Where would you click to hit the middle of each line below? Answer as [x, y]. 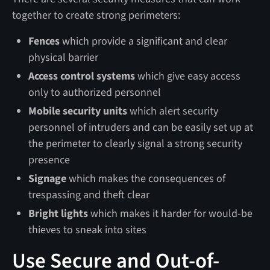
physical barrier [63, 57]
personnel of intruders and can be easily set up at [140, 127]
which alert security [172, 111]
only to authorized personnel [94, 92]
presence [50, 160]
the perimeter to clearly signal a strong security [135, 143]
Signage [47, 178]
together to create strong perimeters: [96, 15]
